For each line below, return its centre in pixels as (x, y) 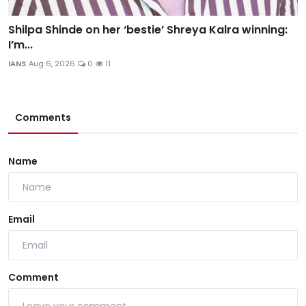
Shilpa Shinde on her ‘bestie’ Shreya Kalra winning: (148, 30)
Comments (43, 118)
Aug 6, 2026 (52, 64)
